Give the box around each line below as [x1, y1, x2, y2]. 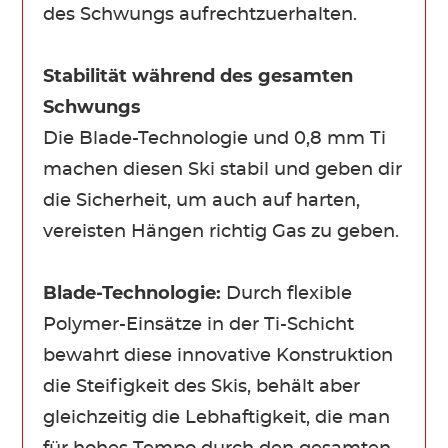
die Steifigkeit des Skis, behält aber [43, 377, 361, 396]
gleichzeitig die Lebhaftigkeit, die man [43, 408, 391, 427]
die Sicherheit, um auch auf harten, [43, 191, 361, 210]
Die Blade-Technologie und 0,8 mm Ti [43, 129, 387, 148]
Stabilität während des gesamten [43, 67, 354, 86]
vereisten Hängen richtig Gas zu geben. [43, 222, 400, 241]
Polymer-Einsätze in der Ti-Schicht [43, 315, 355, 334]
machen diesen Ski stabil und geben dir [43, 160, 403, 179]
